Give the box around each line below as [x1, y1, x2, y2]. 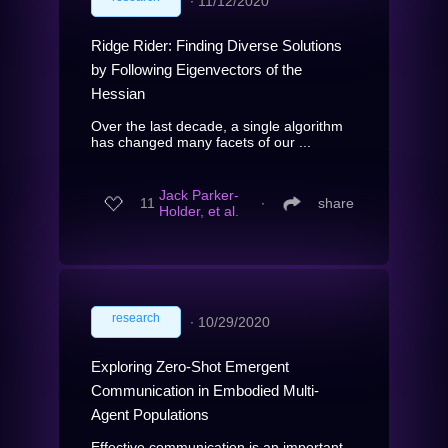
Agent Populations [91, 405, 209, 423]
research [112, 310, 160, 325]
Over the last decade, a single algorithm [91, 117, 343, 134]
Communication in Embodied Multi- [91, 381, 319, 399]
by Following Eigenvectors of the [91, 60, 302, 78]
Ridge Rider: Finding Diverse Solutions [91, 36, 342, 54]
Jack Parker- [159, 187, 239, 204]
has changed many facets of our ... [91, 133, 311, 150]
